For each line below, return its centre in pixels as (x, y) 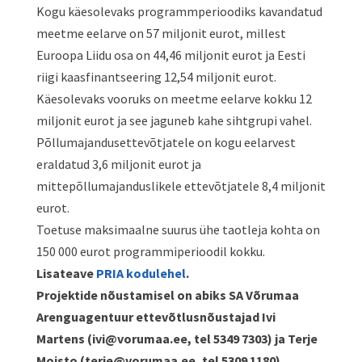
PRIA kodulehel (141, 273)
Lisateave (66, 273)
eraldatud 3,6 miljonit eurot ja (118, 164)
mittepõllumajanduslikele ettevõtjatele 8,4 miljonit (181, 186)
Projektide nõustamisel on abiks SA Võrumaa (167, 295)
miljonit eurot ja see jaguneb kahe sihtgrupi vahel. (174, 120)
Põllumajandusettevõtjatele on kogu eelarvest (166, 142)
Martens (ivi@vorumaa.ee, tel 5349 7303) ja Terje (177, 339)
